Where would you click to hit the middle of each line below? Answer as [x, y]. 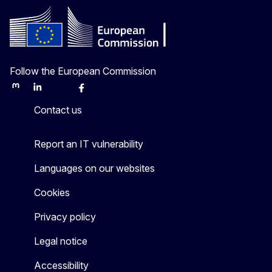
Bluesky [69, 92]
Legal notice [61, 241]
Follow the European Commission [83, 71]
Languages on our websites [94, 168]
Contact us [58, 110]
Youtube [113, 92]
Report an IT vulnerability [89, 144]
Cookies [52, 193]
